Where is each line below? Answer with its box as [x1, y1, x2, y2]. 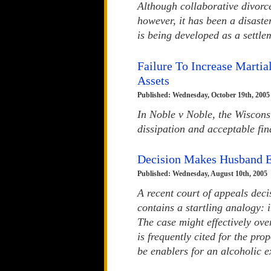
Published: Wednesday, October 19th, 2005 [137, 90, 270, 99]
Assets [137, 73, 169, 87]
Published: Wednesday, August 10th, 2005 [137, 169, 267, 178]
